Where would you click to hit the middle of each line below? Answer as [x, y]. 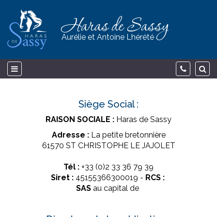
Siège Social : [108, 104]
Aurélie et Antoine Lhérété [108, 37]
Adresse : [70, 135]
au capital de [116, 188]
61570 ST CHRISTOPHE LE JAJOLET [108, 146]
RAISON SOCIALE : [80, 119]
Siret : [62, 178]
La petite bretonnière [127, 135]
